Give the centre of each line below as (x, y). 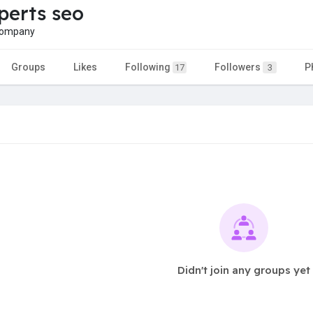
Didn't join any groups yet (244, 270)
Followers (239, 67)
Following (149, 67)
